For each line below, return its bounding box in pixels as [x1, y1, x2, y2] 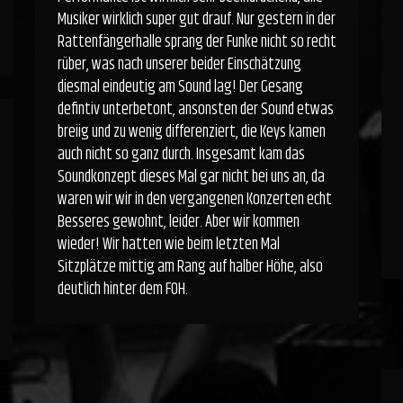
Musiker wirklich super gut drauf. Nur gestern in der [57, 7, 336, 32]
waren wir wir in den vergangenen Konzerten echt [57, 187, 332, 212]
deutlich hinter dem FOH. [57, 277, 188, 302]
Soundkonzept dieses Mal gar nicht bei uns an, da [57, 165, 325, 190]
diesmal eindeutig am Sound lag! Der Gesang [57, 75, 303, 100]
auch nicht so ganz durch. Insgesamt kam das [57, 142, 305, 167]
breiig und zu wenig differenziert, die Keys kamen [57, 120, 326, 145]
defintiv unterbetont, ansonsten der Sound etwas [57, 97, 334, 122]
